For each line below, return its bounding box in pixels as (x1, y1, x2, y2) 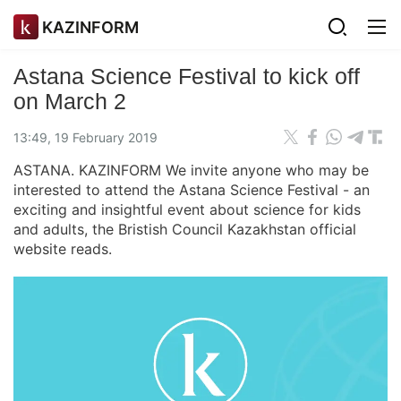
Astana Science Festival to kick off (13, 64, 360, 89)
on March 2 (13, 89, 126, 114)
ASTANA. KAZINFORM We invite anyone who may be (13, 161, 369, 179)
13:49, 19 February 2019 (13, 129, 158, 145)
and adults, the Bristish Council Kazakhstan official (13, 220, 356, 238)
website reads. (13, 240, 112, 258)
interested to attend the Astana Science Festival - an (13, 181, 370, 199)
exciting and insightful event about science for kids (13, 200, 361, 218)
